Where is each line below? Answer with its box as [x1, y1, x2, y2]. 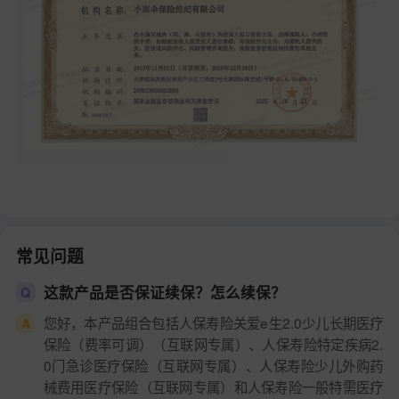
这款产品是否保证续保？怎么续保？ [43, 281, 286, 303]
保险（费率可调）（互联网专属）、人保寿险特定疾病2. [43, 333, 384, 354]
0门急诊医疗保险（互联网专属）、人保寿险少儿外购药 [43, 354, 384, 375]
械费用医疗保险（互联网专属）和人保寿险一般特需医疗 [43, 376, 384, 396]
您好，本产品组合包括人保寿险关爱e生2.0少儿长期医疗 [43, 312, 384, 332]
